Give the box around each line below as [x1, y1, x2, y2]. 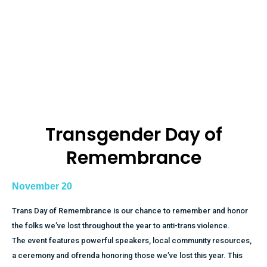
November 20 [12, 181, 72, 191]
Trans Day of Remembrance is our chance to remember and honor [12, 206, 248, 215]
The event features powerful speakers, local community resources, [12, 236, 252, 245]
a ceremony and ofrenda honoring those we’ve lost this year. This [12, 251, 243, 260]
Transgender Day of [45, 122, 222, 147]
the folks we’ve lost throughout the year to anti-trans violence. [12, 221, 230, 230]
